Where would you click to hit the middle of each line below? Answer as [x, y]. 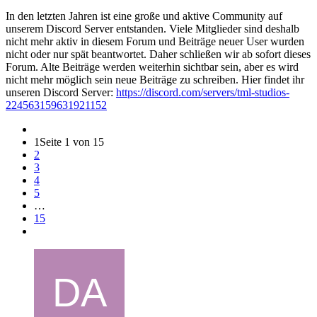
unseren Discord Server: [61, 92]
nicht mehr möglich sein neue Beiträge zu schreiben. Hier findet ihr [155, 79]
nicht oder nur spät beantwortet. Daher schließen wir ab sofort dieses [158, 54]
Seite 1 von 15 [72, 142]
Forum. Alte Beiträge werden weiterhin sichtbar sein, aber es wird [152, 67]
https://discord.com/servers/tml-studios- [203, 92]
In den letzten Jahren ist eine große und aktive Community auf [144, 16]
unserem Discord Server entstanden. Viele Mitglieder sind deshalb [152, 28]
